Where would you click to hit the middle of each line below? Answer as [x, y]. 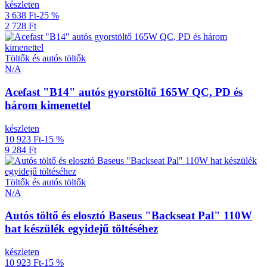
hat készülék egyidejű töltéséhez [81, 229]
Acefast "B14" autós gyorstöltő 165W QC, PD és [124, 92]
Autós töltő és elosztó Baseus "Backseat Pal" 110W [128, 216]
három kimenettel [48, 105]
